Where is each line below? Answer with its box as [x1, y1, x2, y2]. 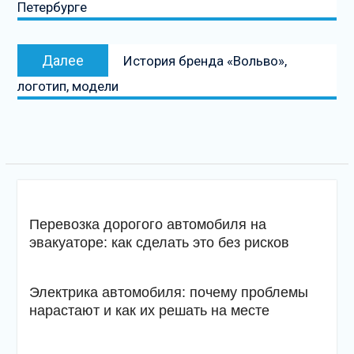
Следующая [122, 46, 190, 61]
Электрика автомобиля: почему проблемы [28, 284, 308, 301]
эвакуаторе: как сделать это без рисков [28, 235, 289, 251]
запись [122, 63, 161, 78]
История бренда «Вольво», [122, 53, 287, 70]
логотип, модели [17, 78, 119, 95]
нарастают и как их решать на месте [28, 303, 269, 319]
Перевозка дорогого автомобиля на [28, 217, 266, 233]
